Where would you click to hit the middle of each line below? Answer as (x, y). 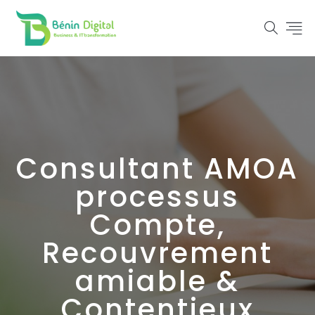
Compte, (157, 225)
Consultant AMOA (157, 169)
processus (157, 197)
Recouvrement (157, 253)
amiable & (157, 281)
